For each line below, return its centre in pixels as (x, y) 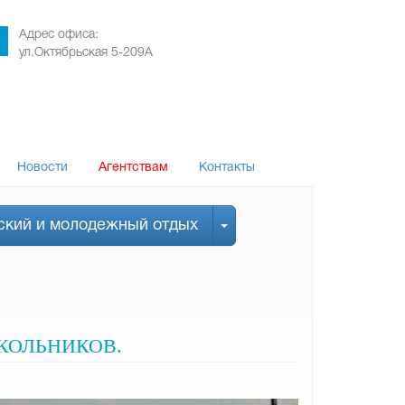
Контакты (227, 168)
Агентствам (133, 168)
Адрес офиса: (59, 35)
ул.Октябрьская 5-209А (86, 53)
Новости (42, 168)
